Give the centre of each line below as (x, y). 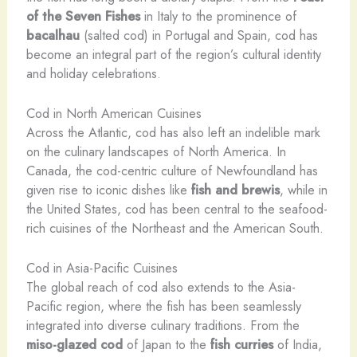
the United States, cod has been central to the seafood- (177, 208)
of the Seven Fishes (83, 16)
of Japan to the (166, 345)
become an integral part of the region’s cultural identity (173, 54)
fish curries (241, 345)
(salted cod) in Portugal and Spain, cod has (198, 35)
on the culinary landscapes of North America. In (156, 151)
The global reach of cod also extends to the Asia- (161, 287)
